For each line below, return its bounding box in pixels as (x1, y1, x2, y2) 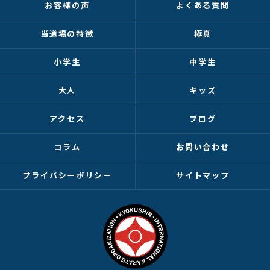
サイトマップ (175, 171, 230, 180)
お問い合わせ (175, 143, 230, 152)
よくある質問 (175, 1, 230, 10)
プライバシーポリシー (22, 171, 113, 180)
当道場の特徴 (40, 30, 95, 39)
